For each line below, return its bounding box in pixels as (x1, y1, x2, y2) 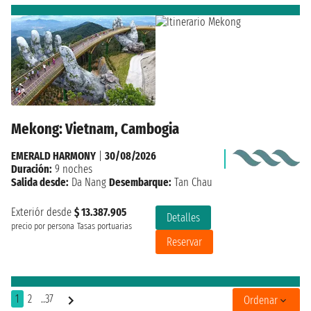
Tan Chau (171, 175, 212, 189)
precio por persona (11, 220, 74, 232)
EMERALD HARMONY (11, 149, 96, 162)
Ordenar (244, 294, 278, 308)
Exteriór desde (11, 205, 74, 219)
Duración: (11, 162, 52, 176)
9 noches (52, 162, 92, 176)
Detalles (167, 210, 200, 224)
